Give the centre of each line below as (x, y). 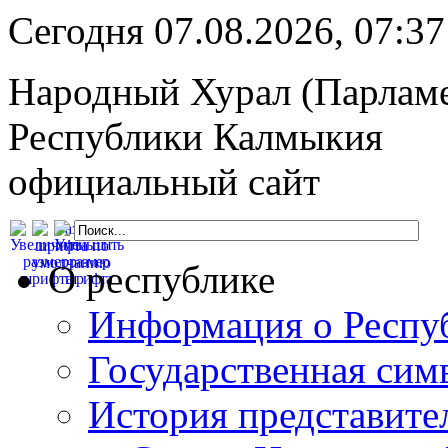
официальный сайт (164, 181)
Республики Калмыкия (195, 136)
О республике (161, 279)
